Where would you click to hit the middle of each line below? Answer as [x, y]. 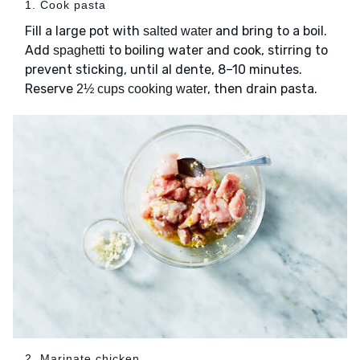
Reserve [51, 89]
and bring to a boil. [270, 31]
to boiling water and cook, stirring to [217, 51]
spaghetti [79, 51]
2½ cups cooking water [142, 89]
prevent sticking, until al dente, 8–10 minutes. [164, 70]
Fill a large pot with [84, 31]
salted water [178, 31]
